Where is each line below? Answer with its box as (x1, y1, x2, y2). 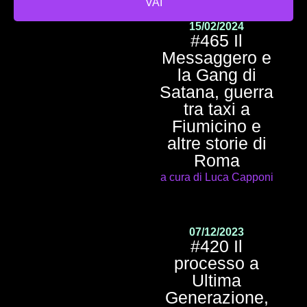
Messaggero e (162, 47, 271, 67)
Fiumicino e (172, 116, 261, 136)
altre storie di (167, 133, 267, 153)
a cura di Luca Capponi (160, 171, 273, 183)
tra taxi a (183, 99, 250, 119)
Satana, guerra (160, 82, 273, 101)
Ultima (192, 270, 241, 290)
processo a (174, 253, 259, 273)
